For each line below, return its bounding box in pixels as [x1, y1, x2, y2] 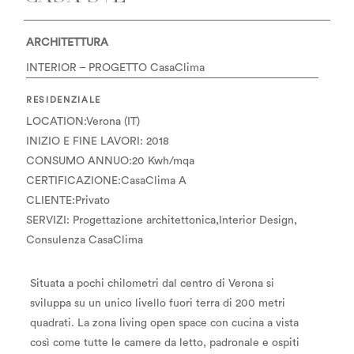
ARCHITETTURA [26, 37, 108, 49]
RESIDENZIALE [26, 95, 101, 104]
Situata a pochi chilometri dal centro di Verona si [30, 277, 274, 289]
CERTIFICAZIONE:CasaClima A [26, 175, 186, 186]
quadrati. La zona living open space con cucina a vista [30, 317, 299, 329]
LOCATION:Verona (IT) [26, 115, 140, 127]
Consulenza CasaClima [26, 234, 143, 246]
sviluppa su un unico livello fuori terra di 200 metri [30, 297, 285, 309]
